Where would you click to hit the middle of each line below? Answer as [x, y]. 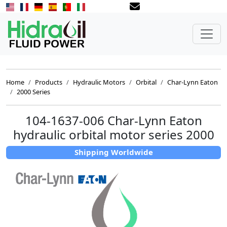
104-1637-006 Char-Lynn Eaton [113, 120]
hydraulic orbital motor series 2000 [113, 135]
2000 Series [33, 92]
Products [49, 82]
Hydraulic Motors [99, 82]
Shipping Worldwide [113, 152]
